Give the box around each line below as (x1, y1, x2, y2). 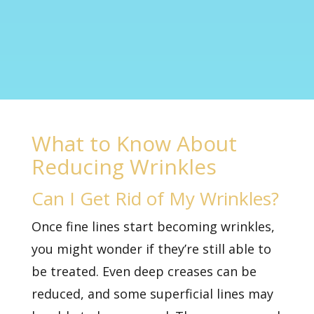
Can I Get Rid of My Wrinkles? (31, 185, 279, 211)
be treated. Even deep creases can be (31, 262, 257, 280)
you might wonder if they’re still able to (31, 240, 271, 257)
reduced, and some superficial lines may (31, 285, 273, 302)
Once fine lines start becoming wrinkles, (31, 217, 275, 235)
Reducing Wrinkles (31, 151, 217, 181)
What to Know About (31, 128, 237, 158)
